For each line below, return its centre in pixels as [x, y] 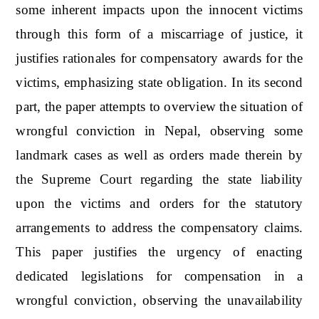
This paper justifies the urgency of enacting [159, 251]
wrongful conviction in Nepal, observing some [159, 130]
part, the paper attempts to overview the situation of [159, 106]
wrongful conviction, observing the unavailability [159, 300]
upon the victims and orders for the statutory [159, 203]
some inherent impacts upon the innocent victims [159, 9]
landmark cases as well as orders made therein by [159, 155]
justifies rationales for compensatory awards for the [159, 58]
